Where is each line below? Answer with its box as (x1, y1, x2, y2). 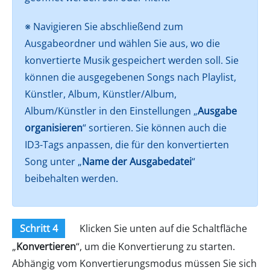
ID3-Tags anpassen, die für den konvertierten (25, 137, 229, 151)
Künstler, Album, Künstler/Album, (25, 87, 177, 101)
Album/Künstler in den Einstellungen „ (25, 104, 198, 118)
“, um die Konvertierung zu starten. (76, 239, 235, 253)
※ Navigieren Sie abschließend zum (25, 19, 183, 33)
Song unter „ (25, 154, 82, 168)
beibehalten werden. (25, 171, 118, 185)
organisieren (25, 121, 83, 134)
